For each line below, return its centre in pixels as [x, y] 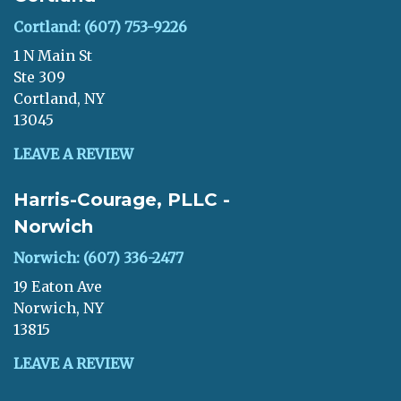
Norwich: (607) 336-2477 [98, 258]
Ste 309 [39, 77]
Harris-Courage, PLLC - [122, 200]
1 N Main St [53, 55]
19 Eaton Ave [58, 286]
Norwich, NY [59, 308]
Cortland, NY [59, 98]
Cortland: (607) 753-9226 [100, 27]
